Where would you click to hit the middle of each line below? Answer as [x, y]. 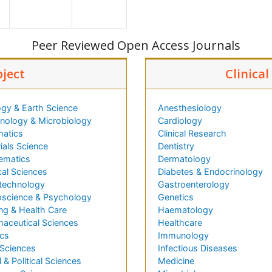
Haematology [185, 210]
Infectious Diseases [198, 248]
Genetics [176, 197]
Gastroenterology [194, 185]
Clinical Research [192, 134]
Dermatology [184, 159]
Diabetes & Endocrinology [210, 172]
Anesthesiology [190, 108]
